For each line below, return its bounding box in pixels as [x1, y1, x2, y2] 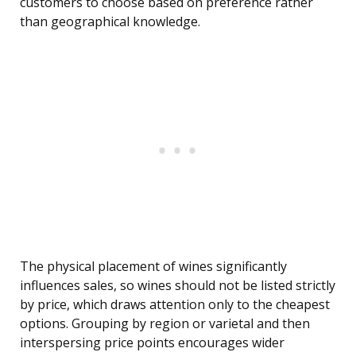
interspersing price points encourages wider [20, 334, 284, 352]
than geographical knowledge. [20, 13, 200, 31]
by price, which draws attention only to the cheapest [20, 296, 330, 314]
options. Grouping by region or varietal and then [20, 315, 310, 333]
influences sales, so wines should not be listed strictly [20, 277, 335, 295]
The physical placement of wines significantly [20, 257, 287, 276]
